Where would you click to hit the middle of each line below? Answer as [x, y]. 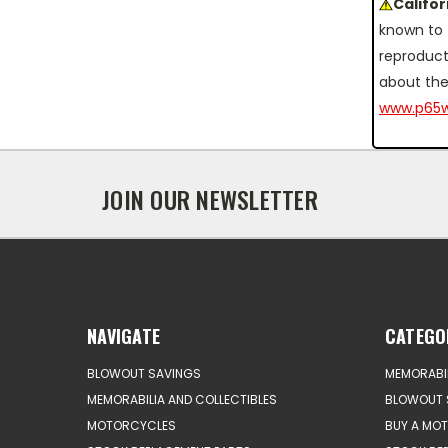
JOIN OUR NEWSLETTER [210, 198]
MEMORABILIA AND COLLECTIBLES [182, 399]
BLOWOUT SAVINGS [144, 373]
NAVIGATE [123, 335]
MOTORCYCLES [131, 425]
